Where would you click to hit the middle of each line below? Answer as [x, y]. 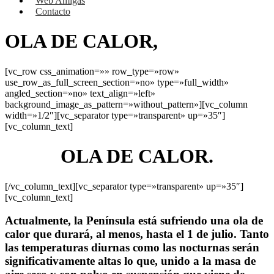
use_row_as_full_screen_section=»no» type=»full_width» [117, 82]
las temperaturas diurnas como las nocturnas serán [132, 248]
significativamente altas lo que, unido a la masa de [130, 261]
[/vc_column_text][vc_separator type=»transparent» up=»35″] [124, 186]
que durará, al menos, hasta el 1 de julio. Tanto [150, 234]
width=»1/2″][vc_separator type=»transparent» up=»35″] [115, 115]
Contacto [53, 11]
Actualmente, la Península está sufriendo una [119, 221]
